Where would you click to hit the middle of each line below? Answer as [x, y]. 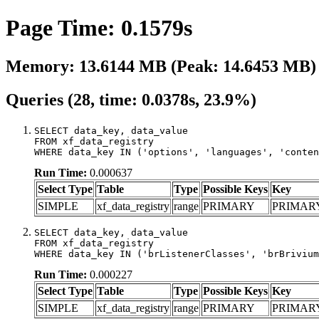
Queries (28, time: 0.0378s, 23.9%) [131, 99]
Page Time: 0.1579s [99, 28]
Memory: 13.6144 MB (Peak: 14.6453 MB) [161, 66]
